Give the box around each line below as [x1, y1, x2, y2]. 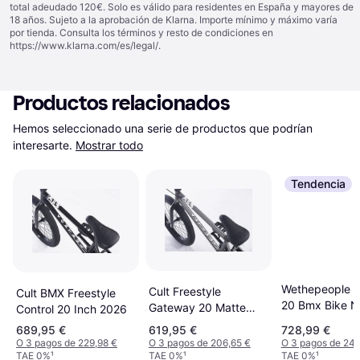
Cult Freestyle [148, 284, 221, 299]
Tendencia [290, 177, 346, 190]
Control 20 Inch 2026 [16, 302, 127, 317]
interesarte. [13, 138, 72, 152]
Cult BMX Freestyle [16, 286, 116, 301]
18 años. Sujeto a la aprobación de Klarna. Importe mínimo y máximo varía [10, 14, 337, 26]
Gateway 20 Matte [148, 301, 246, 315]
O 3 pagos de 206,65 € [148, 337, 251, 350]
